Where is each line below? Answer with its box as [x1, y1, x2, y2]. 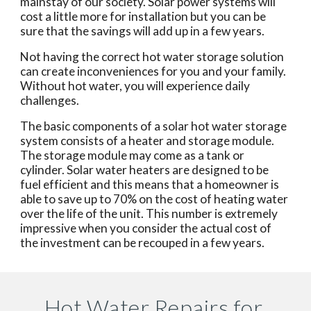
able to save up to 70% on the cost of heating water [20, 192, 289, 206]
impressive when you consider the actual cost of [20, 221, 272, 235]
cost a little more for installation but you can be [20, 9, 267, 24]
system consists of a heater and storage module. [20, 133, 275, 148]
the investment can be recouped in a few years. [20, 235, 265, 250]
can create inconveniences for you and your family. [20, 64, 287, 78]
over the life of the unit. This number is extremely [20, 206, 278, 221]
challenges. [20, 93, 80, 108]
